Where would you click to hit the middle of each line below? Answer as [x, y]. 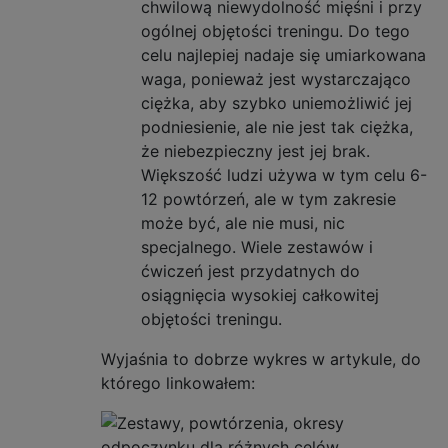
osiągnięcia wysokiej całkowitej [260, 295]
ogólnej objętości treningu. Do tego [275, 31]
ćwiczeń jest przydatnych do [250, 271]
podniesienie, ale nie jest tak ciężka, [277, 127]
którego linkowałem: [178, 383]
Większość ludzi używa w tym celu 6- [284, 175]
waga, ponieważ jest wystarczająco [276, 79]
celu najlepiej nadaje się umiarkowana [283, 55]
